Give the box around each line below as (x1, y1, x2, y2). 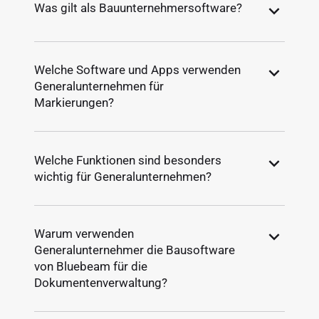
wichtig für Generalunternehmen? (34, 169, 212, 184)
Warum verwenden (34, 226, 135, 241)
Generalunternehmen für (34, 79, 164, 94)
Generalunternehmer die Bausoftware (34, 242, 236, 257)
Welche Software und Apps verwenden (34, 63, 241, 78)
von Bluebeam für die (34, 258, 148, 273)
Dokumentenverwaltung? (34, 275, 168, 290)
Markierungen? (34, 95, 115, 110)
